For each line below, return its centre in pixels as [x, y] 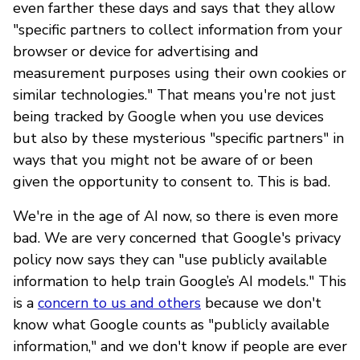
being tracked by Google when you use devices [168, 116]
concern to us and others [119, 303]
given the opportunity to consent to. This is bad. [172, 181]
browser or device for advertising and [136, 51]
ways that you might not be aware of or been [163, 160]
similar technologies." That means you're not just [174, 94]
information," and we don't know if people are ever [180, 346]
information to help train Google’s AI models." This [180, 281]
